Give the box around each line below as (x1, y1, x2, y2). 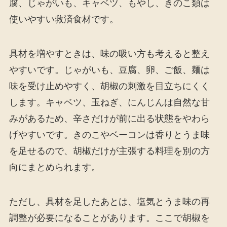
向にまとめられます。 (9, 162, 100, 173)
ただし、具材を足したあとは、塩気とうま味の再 (9, 197, 210, 207)
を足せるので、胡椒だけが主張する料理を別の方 (9, 146, 210, 157)
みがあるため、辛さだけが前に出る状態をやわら (9, 113, 210, 124)
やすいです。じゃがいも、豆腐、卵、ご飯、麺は (9, 65, 210, 75)
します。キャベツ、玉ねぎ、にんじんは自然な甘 (9, 97, 210, 108)
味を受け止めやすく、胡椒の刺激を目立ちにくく (9, 81, 210, 92)
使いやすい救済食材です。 (9, 14, 119, 25)
